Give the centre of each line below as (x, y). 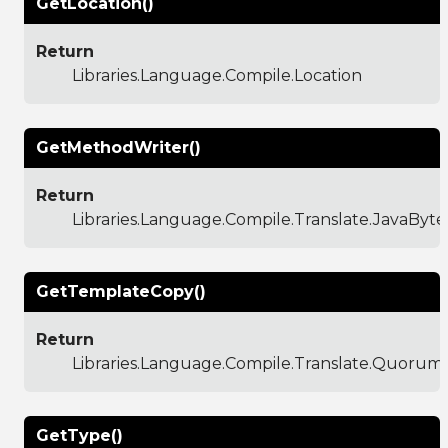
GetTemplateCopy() (121, 291)
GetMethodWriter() (118, 147)
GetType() (79, 435)
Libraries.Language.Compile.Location (217, 75)
